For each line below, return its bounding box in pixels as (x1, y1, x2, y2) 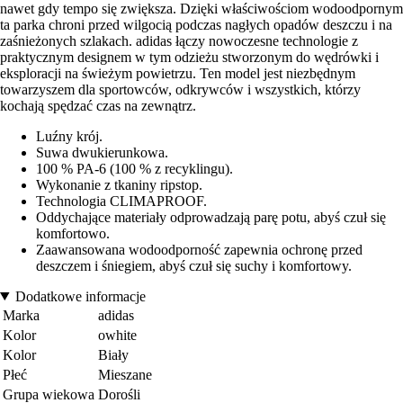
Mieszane (98, 366, 152, 382)
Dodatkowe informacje (14, 288, 146, 304)
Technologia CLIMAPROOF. (36, 193, 207, 209)
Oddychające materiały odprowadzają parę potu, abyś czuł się (36, 209, 386, 225)
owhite (98, 327, 137, 343)
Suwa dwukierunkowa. (36, 144, 168, 160)
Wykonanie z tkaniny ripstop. (36, 176, 202, 193)
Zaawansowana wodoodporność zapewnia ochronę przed (36, 241, 363, 257)
